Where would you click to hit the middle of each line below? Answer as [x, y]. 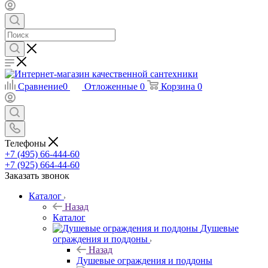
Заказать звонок [37, 175]
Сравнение [40, 86]
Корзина [178, 86]
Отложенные [111, 86]
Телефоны [27, 143]
